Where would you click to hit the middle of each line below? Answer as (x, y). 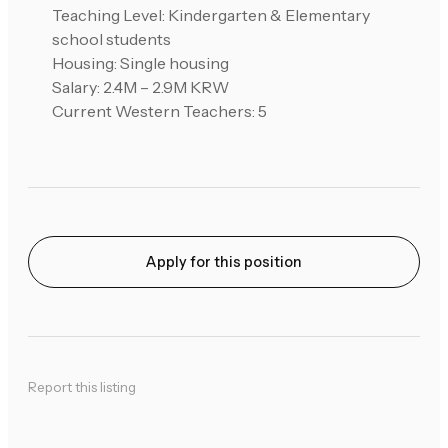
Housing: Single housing (140, 63)
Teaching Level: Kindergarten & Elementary (211, 15)
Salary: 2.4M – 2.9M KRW (140, 87)
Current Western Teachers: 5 (159, 111)
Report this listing (82, 387)
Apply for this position (224, 262)
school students (111, 39)
